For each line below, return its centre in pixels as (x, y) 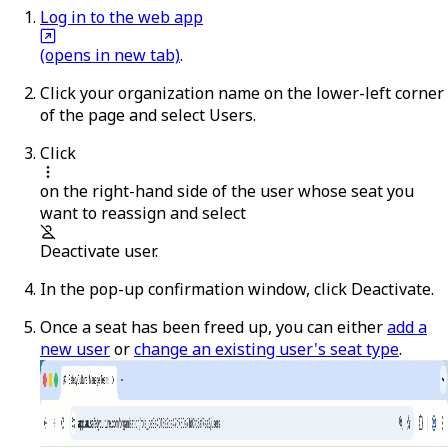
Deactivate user (97, 250)
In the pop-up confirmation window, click (195, 288)
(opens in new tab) (110, 54)
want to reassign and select (143, 212)
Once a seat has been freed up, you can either (211, 326)
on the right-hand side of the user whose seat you (227, 190)
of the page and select (124, 114)
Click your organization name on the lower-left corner (242, 92)
